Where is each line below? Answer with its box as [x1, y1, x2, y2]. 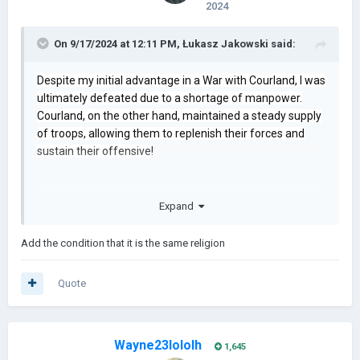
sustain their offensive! [37, 145, 153, 157]
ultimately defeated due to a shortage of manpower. [37, 92, 302, 104]
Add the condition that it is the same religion [21, 236, 225, 249]
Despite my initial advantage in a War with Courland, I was [37, 74, 325, 87]
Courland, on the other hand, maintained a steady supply [37, 109, 321, 122]
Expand [159, 199, 198, 212]
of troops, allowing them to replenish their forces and [37, 127, 305, 140]
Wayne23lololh [114, 337, 202, 353]
